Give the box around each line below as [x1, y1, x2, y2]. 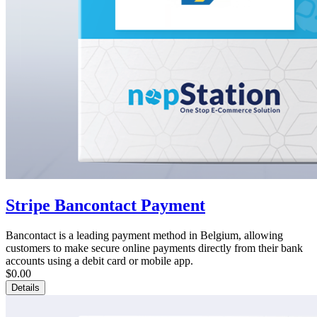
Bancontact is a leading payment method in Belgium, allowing [6, 229, 283, 241]
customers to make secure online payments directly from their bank [6, 241, 303, 254]
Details [11, 282, 40, 293]
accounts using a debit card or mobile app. [6, 254, 193, 267]
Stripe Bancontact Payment [6, 196, 205, 214]
